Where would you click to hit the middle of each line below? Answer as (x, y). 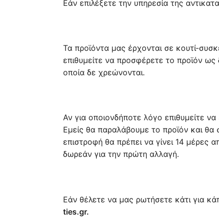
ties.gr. (76, 211)
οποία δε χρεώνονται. (104, 72)
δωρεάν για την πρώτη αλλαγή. (121, 154)
